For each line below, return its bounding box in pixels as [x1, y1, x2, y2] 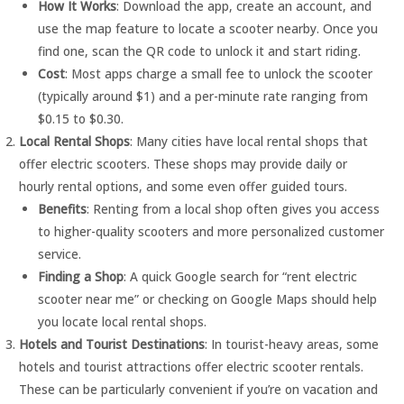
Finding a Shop [37, 267, 124, 285]
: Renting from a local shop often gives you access [86, 199, 380, 217]
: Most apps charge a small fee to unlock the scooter [64, 64, 372, 82]
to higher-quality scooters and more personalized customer [37, 222, 384, 240]
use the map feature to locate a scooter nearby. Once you [37, 19, 378, 37]
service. [37, 244, 81, 262]
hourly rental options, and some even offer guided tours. [19, 177, 348, 195]
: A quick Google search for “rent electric [123, 267, 357, 285]
